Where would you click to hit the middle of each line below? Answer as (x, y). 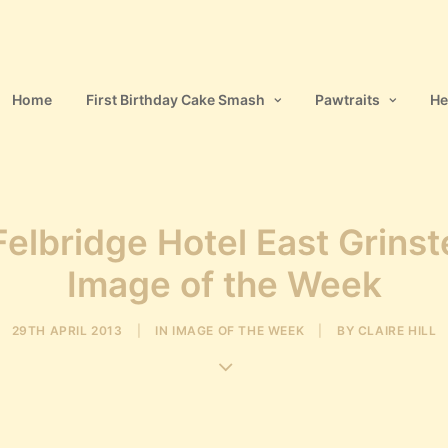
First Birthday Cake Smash (175, 99)
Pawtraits (347, 99)
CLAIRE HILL (397, 330)
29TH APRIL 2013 (67, 330)
